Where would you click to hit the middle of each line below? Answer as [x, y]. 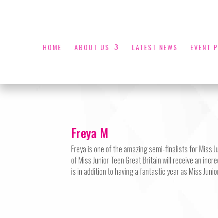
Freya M [90, 133]
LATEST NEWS [154, 47]
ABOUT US [92, 47]
